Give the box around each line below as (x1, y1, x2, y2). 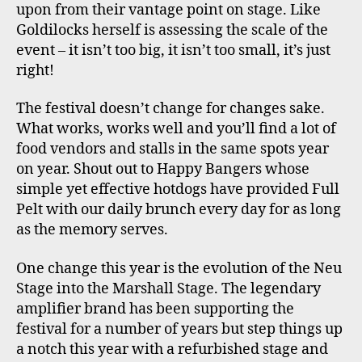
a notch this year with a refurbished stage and (16, 339, 328, 359)
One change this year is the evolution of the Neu (16, 259, 342, 278)
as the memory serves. (16, 221, 168, 240)
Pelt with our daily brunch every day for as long (16, 200, 341, 220)
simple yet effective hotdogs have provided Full (16, 180, 339, 200)
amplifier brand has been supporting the (16, 299, 294, 318)
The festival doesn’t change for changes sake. (16, 99, 325, 119)
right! (16, 61, 54, 80)
